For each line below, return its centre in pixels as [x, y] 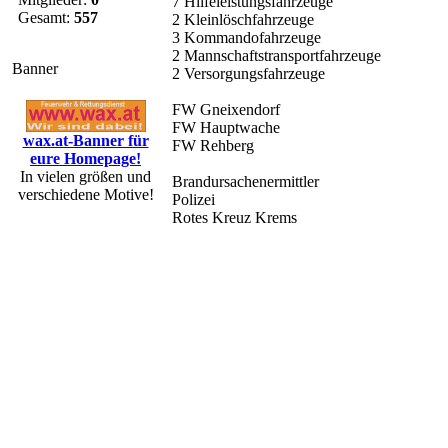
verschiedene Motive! [85, 194]
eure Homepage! [85, 158]
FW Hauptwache [226, 127]
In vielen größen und [85, 176]
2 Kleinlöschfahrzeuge [243, 19]
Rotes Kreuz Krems [234, 217]
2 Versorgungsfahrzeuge [248, 73]
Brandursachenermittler [245, 181]
